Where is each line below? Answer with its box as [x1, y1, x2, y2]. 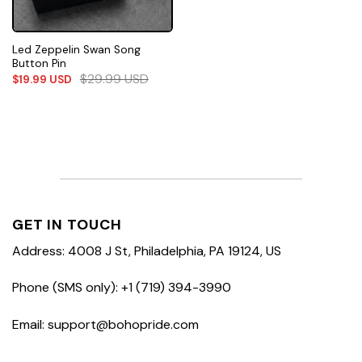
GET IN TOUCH [12, 214, 122, 234]
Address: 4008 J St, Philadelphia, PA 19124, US [12, 242, 281, 259]
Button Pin [11, 56, 66, 70]
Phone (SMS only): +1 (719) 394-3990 [12, 279, 231, 297]
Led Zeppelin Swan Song [11, 42, 141, 57]
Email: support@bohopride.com [12, 316, 199, 334]
